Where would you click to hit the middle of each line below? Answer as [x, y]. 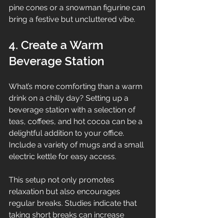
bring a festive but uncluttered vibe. [72, 19]
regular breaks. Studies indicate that [74, 203]
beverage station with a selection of [73, 109]
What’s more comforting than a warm [77, 86]
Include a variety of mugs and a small [77, 145]
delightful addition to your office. [67, 133]
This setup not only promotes [63, 180]
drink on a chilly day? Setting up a [70, 98]
